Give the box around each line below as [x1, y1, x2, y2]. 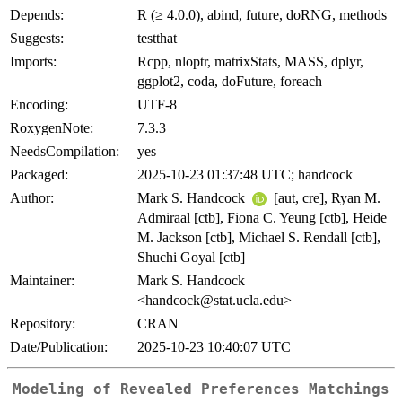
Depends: [10, 6, 64, 22]
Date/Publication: [10, 338, 108, 354]
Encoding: [10, 96, 68, 112]
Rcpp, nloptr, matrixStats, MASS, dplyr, [137, 53, 363, 69]
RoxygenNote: [10, 119, 93, 135]
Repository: [10, 315, 75, 331]
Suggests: [10, 30, 64, 46]
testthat [137, 30, 177, 46]
